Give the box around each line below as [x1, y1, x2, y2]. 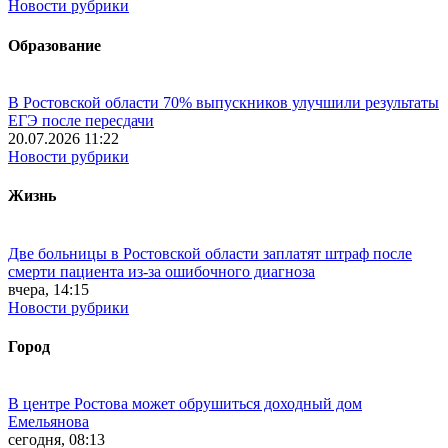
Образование [8, 36, 101, 54]
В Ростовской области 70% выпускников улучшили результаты [8, 94, 439, 111]
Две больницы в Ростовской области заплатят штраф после [8, 244, 412, 262]
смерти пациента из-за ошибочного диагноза [8, 262, 315, 280]
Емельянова [8, 413, 89, 431]
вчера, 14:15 [8, 280, 89, 298]
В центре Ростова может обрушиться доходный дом [8, 395, 362, 413]
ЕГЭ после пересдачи [8, 112, 154, 129]
